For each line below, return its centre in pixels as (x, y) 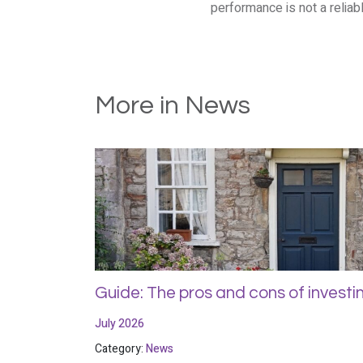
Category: (120, 349)
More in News (173, 106)
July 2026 (120, 324)
